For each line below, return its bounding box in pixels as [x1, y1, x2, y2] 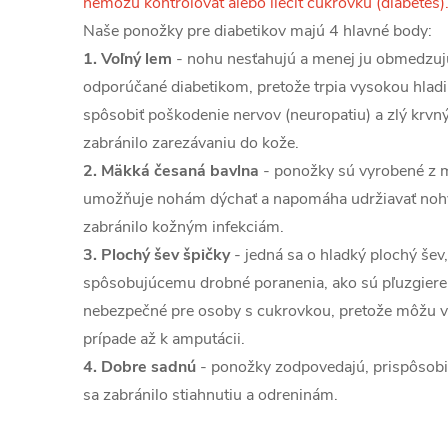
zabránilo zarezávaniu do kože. [83, 132, 299, 155]
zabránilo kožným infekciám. [83, 216, 284, 239]
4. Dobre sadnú [83, 356, 196, 379]
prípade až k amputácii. [83, 328, 245, 351]
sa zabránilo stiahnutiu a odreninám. [83, 384, 338, 407]
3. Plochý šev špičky [83, 244, 230, 267]
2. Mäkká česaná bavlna [83, 160, 259, 183]
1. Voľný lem [83, 48, 172, 71]
